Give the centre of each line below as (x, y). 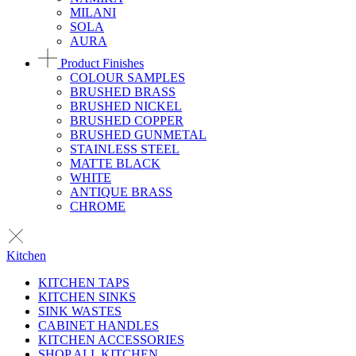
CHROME (98, 206)
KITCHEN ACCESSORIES (111, 340)
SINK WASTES (80, 311)
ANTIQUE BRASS (121, 192)
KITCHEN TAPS (84, 282)
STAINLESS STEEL (125, 149)
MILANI (93, 12)
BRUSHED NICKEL (126, 106)
